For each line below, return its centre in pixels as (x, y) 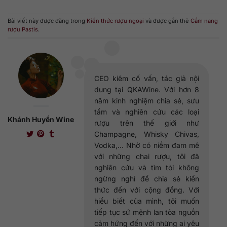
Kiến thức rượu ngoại (115, 21)
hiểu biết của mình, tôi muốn (147, 201)
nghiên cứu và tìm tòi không (147, 167)
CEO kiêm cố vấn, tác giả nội (147, 78)
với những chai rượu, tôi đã (147, 156)
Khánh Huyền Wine (41, 119)
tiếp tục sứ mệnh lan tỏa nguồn (147, 212)
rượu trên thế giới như (147, 123)
